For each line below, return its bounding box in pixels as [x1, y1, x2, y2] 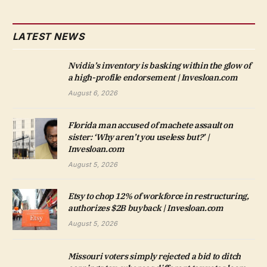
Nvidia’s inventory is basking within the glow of [68, 60, 251, 72]
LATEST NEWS [13, 30, 85, 43]
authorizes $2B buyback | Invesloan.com [68, 203, 223, 214]
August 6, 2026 [68, 89, 117, 98]
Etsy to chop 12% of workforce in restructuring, [68, 191, 249, 202]
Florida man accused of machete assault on [68, 120, 233, 131]
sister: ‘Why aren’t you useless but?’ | [68, 132, 210, 143]
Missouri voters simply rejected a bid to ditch [68, 250, 241, 262]
